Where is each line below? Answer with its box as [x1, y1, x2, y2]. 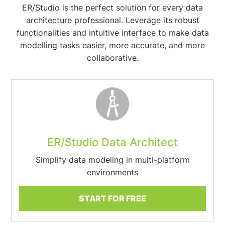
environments [87, 167, 138, 177]
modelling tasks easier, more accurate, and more [20, 40, 205, 50]
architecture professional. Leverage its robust [26, 15, 199, 25]
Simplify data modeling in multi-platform [35, 155, 190, 165]
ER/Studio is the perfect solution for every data [22, 3, 203, 13]
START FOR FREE [79, 193, 146, 203]
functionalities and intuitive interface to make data [16, 28, 209, 38]
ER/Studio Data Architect [47, 136, 178, 149]
